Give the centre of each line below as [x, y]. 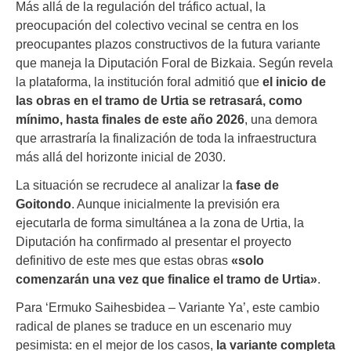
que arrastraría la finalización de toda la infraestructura [166, 138]
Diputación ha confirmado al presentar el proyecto [154, 242]
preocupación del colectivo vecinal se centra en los [157, 25]
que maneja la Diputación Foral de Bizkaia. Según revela [174, 63]
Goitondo [43, 204]
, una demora [281, 119]
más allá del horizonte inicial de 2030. [121, 157]
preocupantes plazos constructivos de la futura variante [168, 44]
